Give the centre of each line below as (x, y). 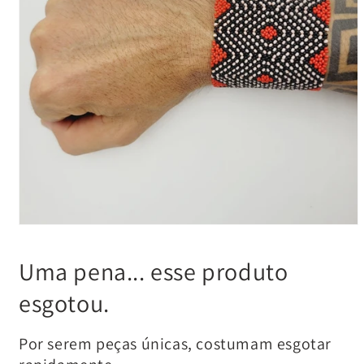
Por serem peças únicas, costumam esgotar (175, 343)
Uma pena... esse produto (154, 271)
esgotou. (64, 303)
